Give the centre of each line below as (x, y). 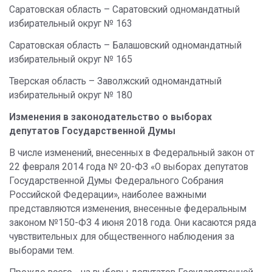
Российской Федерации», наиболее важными (108, 195)
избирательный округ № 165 (71, 59)
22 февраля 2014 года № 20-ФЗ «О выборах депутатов (129, 167)
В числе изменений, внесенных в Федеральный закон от (132, 153)
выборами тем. (43, 251)
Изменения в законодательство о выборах (110, 117)
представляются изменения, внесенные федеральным (128, 209)
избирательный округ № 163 (71, 24)
